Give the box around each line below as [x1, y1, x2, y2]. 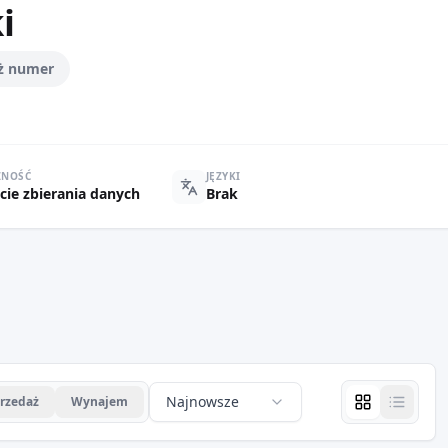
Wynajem [71, 393, 128, 410]
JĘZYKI [205, 169, 241, 183]
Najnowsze [166, 392, 239, 411]
